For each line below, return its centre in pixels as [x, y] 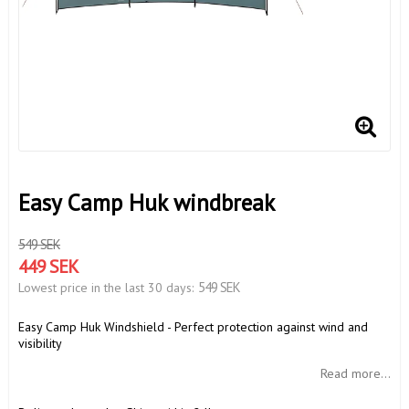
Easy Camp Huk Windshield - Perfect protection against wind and [193, 327]
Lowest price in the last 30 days [105, 288]
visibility [40, 344]
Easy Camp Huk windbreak [147, 203]
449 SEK [48, 267]
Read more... [356, 374]
